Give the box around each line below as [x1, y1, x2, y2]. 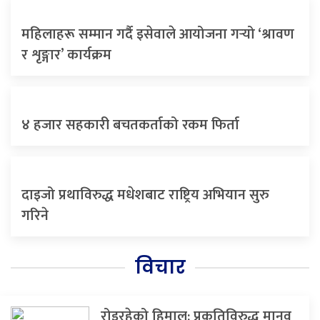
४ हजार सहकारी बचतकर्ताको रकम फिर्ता [21, 113, 239, 138]
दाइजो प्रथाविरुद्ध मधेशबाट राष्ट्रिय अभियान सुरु [21, 183, 269, 208]
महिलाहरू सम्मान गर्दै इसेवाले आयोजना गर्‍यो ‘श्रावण [21, 22, 294, 47]
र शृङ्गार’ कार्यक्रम [21, 43, 111, 68]
